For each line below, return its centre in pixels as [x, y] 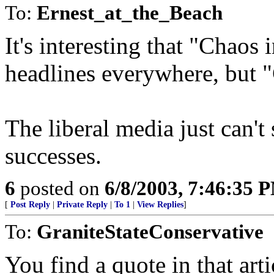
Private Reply [82, 205]
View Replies [160, 205]
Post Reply [30, 205]
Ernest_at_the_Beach [130, 13]
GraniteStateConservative [150, 231]
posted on [60, 188]
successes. [53, 156]
